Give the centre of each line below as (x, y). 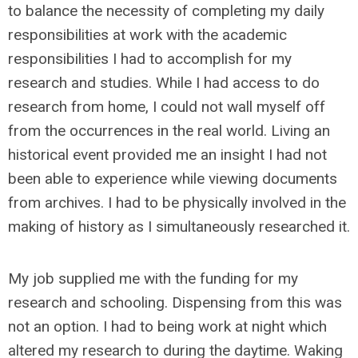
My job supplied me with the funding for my (153, 278)
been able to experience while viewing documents (173, 179)
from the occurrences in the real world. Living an (169, 131)
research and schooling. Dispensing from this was (175, 302)
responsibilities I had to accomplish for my (150, 59)
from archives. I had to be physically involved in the (177, 203)
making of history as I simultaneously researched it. (179, 227)
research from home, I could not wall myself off (167, 107)
